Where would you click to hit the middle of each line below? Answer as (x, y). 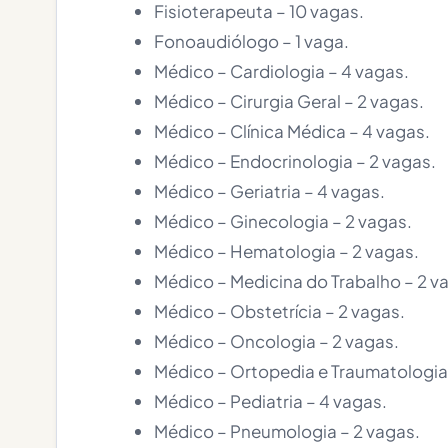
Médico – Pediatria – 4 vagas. (270, 401)
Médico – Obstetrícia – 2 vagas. (279, 311)
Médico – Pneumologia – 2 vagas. (287, 431)
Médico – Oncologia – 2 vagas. (276, 341)
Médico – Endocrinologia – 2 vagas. (295, 161)
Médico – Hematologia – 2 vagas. (286, 251)
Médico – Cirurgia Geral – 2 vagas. (289, 101)
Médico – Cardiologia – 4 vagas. (281, 71)
